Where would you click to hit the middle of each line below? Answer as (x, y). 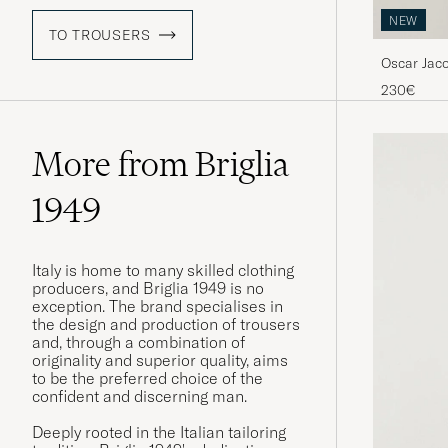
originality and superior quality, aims (160, 360)
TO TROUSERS (100, 35)
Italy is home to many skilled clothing (163, 270)
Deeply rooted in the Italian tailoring (159, 432)
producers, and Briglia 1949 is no (148, 288)
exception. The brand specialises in (157, 306)
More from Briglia (160, 164)
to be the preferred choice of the (147, 378)
